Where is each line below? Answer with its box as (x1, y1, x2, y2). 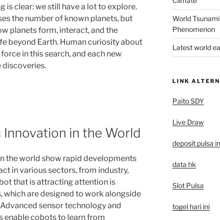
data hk (172, 160, 196, 168)
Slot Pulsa (172, 181, 204, 190)
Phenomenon (172, 25, 215, 33)
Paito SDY (172, 96, 204, 105)
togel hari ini (172, 202, 210, 211)
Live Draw (172, 117, 204, 126)
